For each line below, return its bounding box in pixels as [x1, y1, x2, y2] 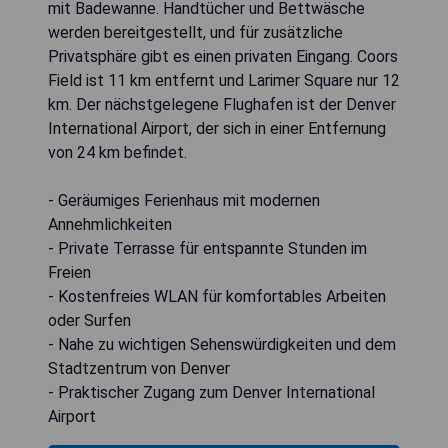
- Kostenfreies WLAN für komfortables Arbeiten [48, 287, 386, 307]
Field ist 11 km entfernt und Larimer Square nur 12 [48, 71, 400, 91]
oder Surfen [48, 311, 131, 331]
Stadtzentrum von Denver [48, 359, 230, 379]
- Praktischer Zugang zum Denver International [48, 383, 375, 403]
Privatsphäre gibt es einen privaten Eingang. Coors [48, 47, 398, 67]
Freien [48, 263, 91, 283]
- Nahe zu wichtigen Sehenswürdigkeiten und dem [48, 335, 396, 355]
